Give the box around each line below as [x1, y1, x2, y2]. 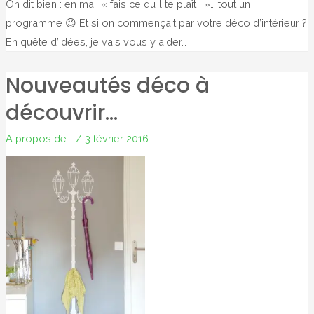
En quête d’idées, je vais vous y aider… [5, 36, 186, 48]
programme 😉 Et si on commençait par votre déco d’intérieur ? [5, 17, 307, 29]
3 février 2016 [84, 132, 149, 145]
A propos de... [5, 132, 73, 145]
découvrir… [5, 98, 118, 128]
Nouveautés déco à [5, 71, 210, 101]
